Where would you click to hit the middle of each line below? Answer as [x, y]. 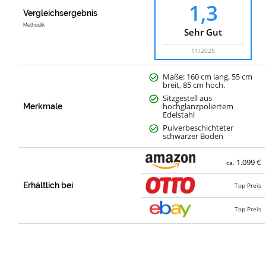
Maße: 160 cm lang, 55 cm [208, 76]
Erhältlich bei [48, 185]
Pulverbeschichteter [198, 127]
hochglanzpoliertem [198, 106]
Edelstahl [179, 114]
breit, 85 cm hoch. [194, 85]
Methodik [34, 25]
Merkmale [43, 106]
